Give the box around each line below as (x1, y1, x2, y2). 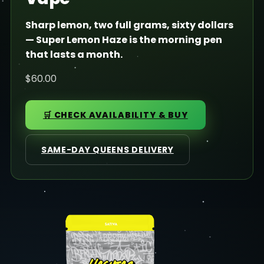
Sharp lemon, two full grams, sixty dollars (25, 18, 233, 32)
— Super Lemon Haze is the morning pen (25, 32, 222, 47)
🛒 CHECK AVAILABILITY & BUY (42, 108, 188, 121)
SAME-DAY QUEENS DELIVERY (41, 143, 174, 156)
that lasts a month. (25, 47, 123, 61)
